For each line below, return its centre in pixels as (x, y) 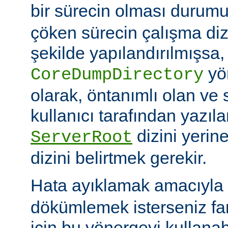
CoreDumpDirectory (117, 75)
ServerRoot (81, 137)
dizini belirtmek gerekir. (119, 158)
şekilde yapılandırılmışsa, (127, 53)
